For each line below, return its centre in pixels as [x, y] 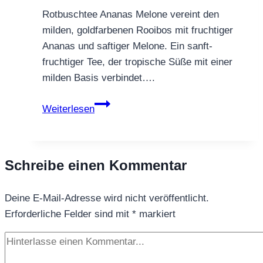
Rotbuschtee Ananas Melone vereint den [131, 14]
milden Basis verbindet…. [99, 77]
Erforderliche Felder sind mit [68, 214]
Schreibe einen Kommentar [96, 165]
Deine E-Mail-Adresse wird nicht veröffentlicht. [107, 198]
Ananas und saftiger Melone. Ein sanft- [127, 46]
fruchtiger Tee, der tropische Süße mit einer [137, 62]
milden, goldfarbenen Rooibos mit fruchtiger [138, 30]
